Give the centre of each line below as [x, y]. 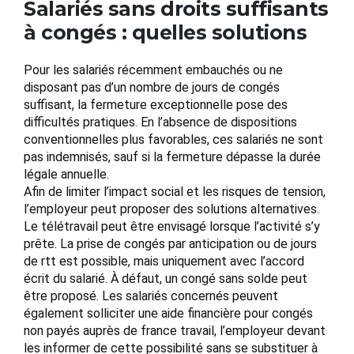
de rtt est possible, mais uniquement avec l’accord [164, 262]
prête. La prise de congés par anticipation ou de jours [170, 244]
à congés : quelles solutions [165, 33]
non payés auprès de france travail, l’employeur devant [175, 331]
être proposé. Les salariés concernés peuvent [151, 296]
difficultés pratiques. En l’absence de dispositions [160, 122]
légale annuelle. [66, 175]
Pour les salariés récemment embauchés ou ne [153, 70]
